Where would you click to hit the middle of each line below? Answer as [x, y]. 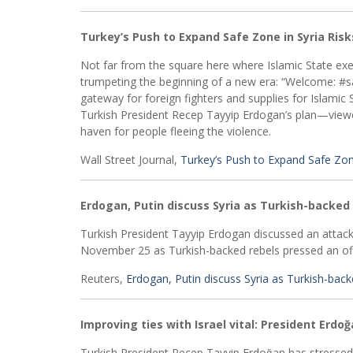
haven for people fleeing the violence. [176, 131]
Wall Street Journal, [130, 160]
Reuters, [103, 279]
